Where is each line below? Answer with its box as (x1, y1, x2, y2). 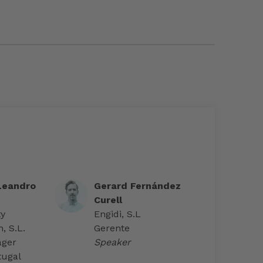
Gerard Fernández (94, 180, 181, 192)
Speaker (94, 237, 131, 248)
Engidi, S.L (94, 208, 141, 220)
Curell (94, 194, 123, 206)
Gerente (94, 222, 130, 234)
